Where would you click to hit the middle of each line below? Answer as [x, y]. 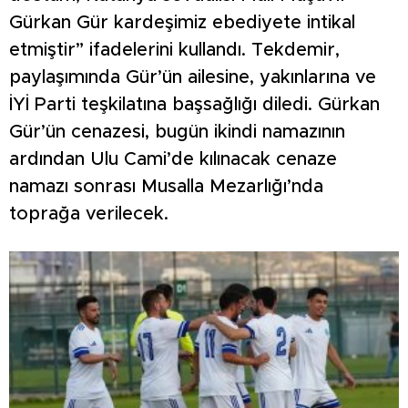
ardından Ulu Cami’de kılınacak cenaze [173, 160]
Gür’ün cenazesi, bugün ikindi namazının [177, 133]
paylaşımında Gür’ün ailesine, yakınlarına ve [193, 78]
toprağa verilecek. [89, 214]
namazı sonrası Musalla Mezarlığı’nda [166, 187]
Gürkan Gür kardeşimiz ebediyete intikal [182, 23]
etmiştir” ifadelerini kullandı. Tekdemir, [174, 51]
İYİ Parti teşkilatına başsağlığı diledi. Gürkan [194, 105]
